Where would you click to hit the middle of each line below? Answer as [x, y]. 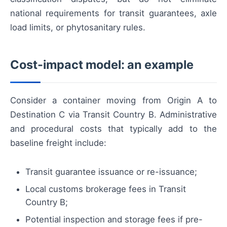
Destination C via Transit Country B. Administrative [113, 114]
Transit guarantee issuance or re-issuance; [111, 172]
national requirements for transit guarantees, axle [113, 13]
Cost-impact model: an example [102, 64]
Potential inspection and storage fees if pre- [114, 220]
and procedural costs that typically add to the [113, 128]
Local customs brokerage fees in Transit [106, 189]
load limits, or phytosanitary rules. [78, 27]
